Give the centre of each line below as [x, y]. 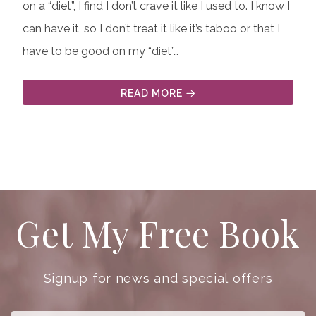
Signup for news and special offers [158, 279]
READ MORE [151, 93]
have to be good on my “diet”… [101, 51]
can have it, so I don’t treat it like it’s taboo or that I [151, 29]
